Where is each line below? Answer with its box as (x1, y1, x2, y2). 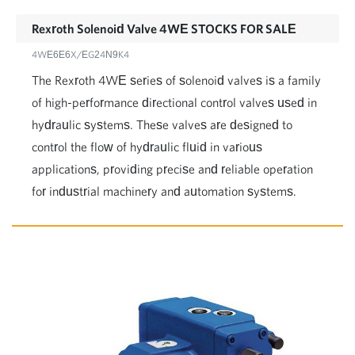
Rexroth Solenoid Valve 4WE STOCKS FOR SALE (32, 21, 296, 36)
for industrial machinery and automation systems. (32, 184, 296, 198)
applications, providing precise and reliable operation (32, 162, 313, 176)
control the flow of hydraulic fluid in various (32, 139, 262, 154)
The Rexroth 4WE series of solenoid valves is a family (32, 73, 321, 87)
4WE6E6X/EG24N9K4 (32, 48, 129, 59)
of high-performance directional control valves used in (32, 95, 317, 109)
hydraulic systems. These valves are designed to (32, 117, 292, 132)
